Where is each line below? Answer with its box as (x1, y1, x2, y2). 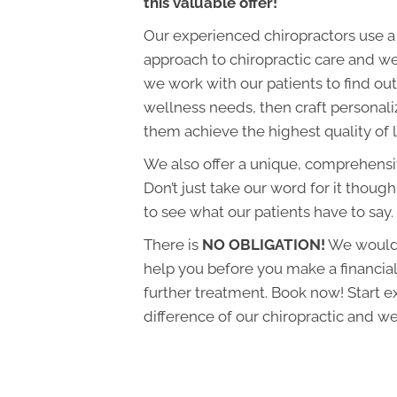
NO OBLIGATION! (202, 236, 325, 254)
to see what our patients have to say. (144, 203, 393, 222)
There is (144, 236, 202, 254)
